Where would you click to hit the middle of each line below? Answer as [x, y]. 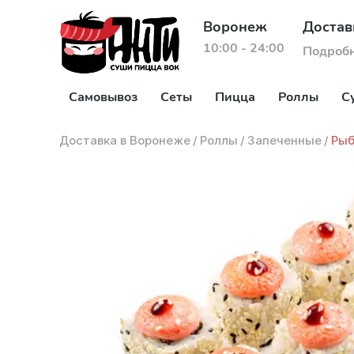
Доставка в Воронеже [125, 140]
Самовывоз [103, 97]
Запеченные [284, 140]
